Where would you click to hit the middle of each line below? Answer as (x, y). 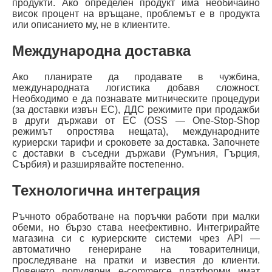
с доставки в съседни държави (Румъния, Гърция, (136, 153)
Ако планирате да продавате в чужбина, (136, 76)
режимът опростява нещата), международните (136, 131)
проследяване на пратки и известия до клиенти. (136, 260)
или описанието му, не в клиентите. (91, 24)
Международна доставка (101, 50)
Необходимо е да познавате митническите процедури (136, 98)
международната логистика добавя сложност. (136, 87)
